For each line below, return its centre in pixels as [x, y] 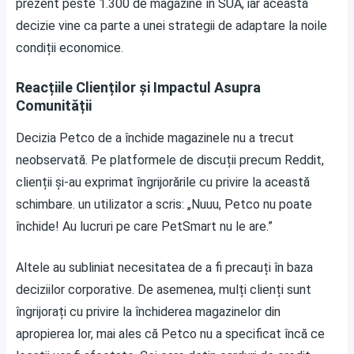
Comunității [54, 105]
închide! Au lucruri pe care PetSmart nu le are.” [144, 226]
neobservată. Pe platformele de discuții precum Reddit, [170, 160]
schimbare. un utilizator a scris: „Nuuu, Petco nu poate [164, 204]
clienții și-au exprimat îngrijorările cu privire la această [163, 182]
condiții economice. [70, 48]
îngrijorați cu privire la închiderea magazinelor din [148, 312]
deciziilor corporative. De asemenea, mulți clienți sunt [164, 290]
